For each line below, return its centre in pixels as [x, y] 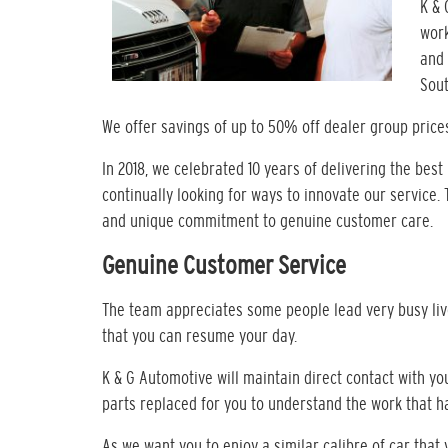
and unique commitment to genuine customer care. [267, 222]
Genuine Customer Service [224, 266]
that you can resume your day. [199, 337]
